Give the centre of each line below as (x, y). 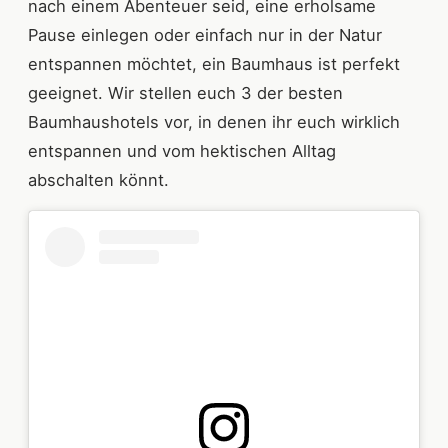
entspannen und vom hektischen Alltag (182, 150)
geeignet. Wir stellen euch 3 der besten (185, 92)
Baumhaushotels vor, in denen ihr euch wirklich (214, 121)
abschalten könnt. (98, 179)
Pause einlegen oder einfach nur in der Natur (205, 34)
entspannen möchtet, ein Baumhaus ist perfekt (214, 63)
